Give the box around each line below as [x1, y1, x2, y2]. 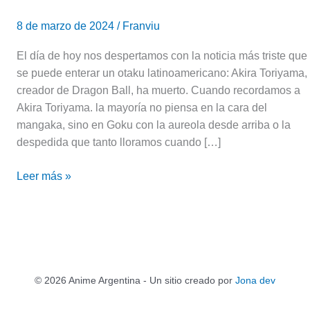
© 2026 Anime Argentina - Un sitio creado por [35, 275, 235, 286]
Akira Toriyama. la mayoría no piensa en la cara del [17, 102, 267, 114]
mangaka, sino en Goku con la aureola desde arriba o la [17, 119, 291, 131]
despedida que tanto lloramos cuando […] [17, 136, 221, 149]
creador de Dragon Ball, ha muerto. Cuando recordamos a [17, 84, 300, 97]
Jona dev [235, 275, 275, 286]
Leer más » [17, 170, 71, 183]
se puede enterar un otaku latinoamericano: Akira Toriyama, [17, 67, 307, 80]
